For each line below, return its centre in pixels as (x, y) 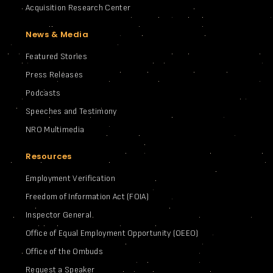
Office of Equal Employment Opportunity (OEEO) (112, 233)
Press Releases (55, 74)
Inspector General (59, 214)
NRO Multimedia (55, 129)
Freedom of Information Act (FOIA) (87, 196)
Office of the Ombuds (64, 251)
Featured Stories (56, 56)
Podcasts (43, 93)
